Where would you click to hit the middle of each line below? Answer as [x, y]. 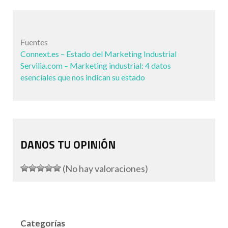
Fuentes [34, 42]
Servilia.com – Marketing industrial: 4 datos [96, 65]
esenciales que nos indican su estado [83, 77]
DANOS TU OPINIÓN [68, 145]
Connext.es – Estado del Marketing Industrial [98, 54]
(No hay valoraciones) [105, 169]
